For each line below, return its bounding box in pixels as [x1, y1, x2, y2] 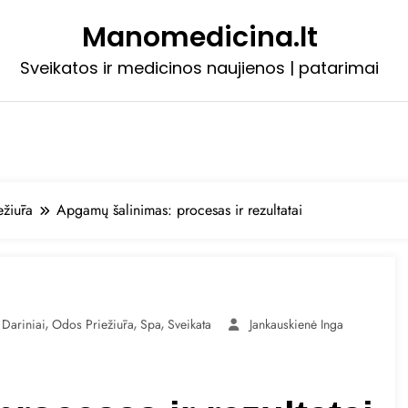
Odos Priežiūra [52, 315, 134, 333]
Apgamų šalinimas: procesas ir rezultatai [56, 199, 302, 220]
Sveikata [168, 315, 211, 333]
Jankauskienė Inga [250, 315, 343, 333]
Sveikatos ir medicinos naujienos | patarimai [20, 56, 379, 79]
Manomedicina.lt [81, 18, 318, 56]
